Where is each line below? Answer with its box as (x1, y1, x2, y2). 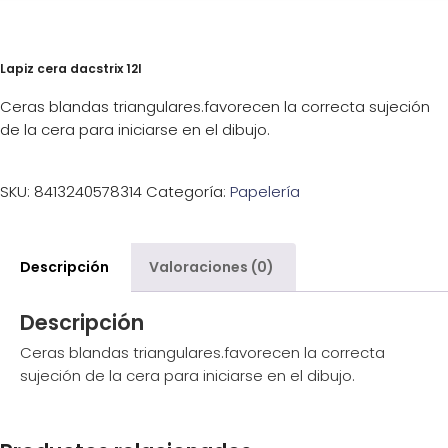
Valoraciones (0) (149, 256, 274, 277)
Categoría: (146, 180, 230, 202)
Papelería (230, 180, 300, 202)
